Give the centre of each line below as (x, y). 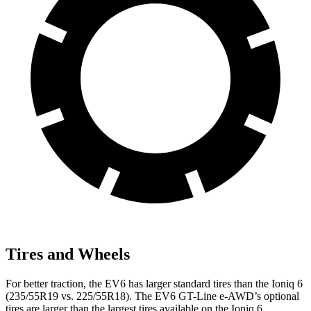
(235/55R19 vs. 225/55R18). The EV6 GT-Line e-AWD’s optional (152, 296)
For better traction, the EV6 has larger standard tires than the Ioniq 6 (154, 283)
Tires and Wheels (68, 254)
